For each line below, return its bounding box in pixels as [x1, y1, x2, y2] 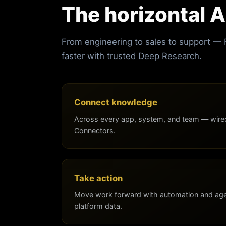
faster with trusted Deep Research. [62, 50, 202, 61]
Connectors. [74, 126, 116, 135]
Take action [74, 173, 123, 183]
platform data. [74, 201, 122, 210]
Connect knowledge [74, 97, 157, 107]
